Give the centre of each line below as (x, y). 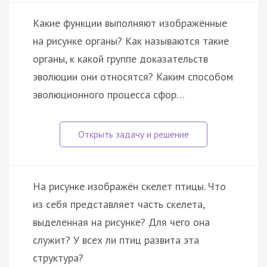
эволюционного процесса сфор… (109, 94)
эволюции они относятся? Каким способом (133, 76)
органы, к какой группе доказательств (120, 58)
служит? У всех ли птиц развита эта (116, 240)
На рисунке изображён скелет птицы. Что (129, 186)
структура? (58, 257)
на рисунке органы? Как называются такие (131, 41)
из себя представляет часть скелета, (119, 204)
